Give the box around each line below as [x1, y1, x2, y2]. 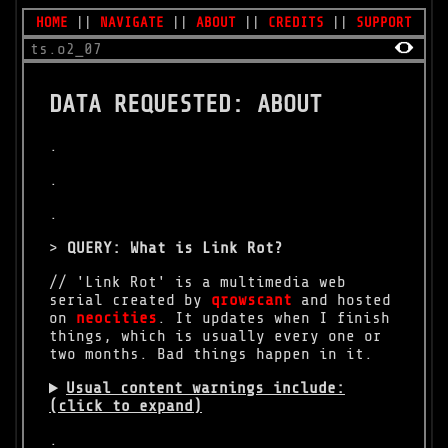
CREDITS [267, 15, 324, 31]
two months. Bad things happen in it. [49, 345, 374, 364]
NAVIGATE [99, 15, 164, 31]
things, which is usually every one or [49, 327, 383, 346]
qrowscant [211, 291, 293, 310]
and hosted [292, 291, 392, 310]
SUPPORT [355, 15, 412, 31]
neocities [76, 309, 158, 328]
